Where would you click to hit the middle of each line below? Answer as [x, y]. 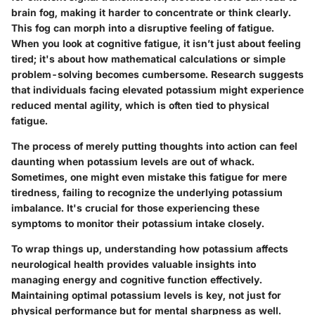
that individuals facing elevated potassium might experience [157, 89]
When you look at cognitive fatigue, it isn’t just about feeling [156, 43]
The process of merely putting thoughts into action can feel [154, 146]
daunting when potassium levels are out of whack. [133, 161]
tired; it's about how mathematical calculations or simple [148, 58]
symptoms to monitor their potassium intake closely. [138, 223]
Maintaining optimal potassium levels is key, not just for [146, 295]
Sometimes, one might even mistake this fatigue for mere [149, 176]
